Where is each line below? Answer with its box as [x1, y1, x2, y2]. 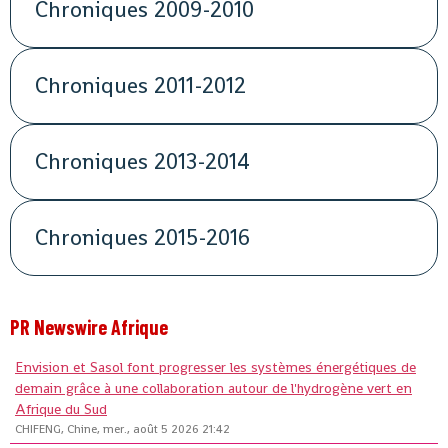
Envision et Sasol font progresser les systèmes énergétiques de [15, 358, 416, 377]
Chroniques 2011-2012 [35, 71, 247, 101]
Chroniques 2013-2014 [35, 147, 251, 177]
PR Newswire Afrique [10, 315, 168, 340]
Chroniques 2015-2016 [35, 223, 251, 253]
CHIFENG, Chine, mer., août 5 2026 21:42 [15, 421, 230, 438]
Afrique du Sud [15, 400, 107, 419]
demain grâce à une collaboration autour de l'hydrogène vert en [15, 379, 412, 398]
